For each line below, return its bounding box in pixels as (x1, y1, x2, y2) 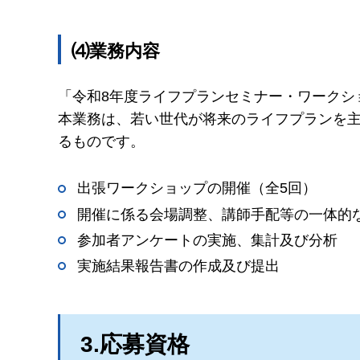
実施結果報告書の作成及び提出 (77, 257, 280, 274)
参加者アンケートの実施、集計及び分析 (77, 231, 337, 248)
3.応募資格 (80, 332, 190, 358)
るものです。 (58, 133, 145, 149)
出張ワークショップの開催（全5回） (77, 180, 317, 197)
